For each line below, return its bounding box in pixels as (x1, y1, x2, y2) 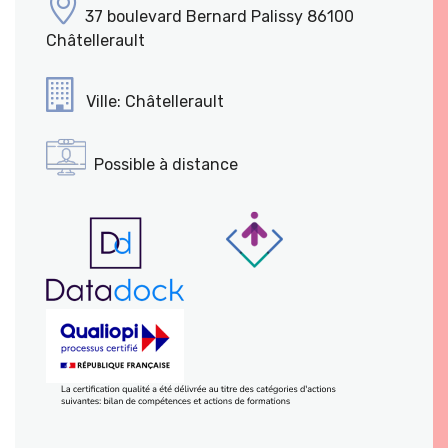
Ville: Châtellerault (82, 92, 224, 111)
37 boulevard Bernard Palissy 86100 (81, 7, 354, 26)
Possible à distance (94, 155, 238, 174)
